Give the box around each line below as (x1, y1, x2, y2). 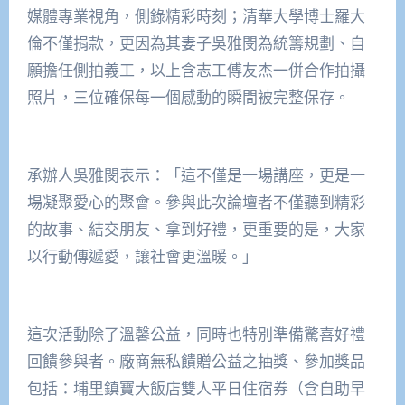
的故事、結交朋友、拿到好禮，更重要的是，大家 (26, 218, 365, 240)
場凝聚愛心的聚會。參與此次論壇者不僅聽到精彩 (26, 191, 365, 212)
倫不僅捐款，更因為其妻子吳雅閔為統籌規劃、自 (26, 32, 365, 53)
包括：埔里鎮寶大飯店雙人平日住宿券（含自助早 (26, 377, 365, 399)
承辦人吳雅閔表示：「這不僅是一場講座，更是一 (26, 164, 365, 185)
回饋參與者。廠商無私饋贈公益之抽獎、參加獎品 (26, 350, 365, 372)
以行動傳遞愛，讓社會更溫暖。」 (26, 245, 258, 267)
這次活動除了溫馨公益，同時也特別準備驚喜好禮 (26, 323, 365, 344)
